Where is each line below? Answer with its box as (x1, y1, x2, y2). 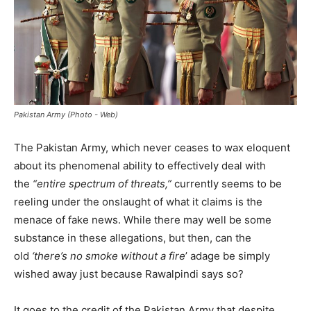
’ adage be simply (185, 249, 270, 262)
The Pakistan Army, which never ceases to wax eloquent (14, 140, 290, 154)
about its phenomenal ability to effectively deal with (14, 158, 266, 172)
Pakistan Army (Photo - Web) (14, 109, 118, 119)
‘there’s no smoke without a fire (32, 249, 185, 262)
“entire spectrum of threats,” (33, 176, 171, 190)
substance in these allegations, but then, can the (14, 230, 251, 244)
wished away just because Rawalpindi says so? (14, 267, 244, 280)
